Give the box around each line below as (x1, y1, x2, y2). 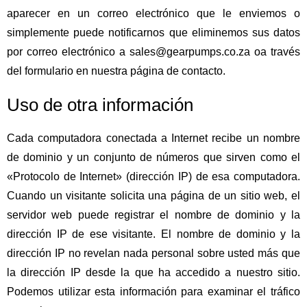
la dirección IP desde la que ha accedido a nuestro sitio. (7, 267, 300, 279)
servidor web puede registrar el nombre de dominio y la (7, 209, 300, 221)
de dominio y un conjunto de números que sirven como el (7, 151, 300, 164)
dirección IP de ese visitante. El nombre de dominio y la (7, 228, 300, 241)
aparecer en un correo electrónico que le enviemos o (7, 7, 300, 19)
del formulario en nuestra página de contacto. (7, 64, 225, 77)
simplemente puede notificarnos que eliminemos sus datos (7, 26, 300, 38)
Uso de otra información (7, 95, 193, 115)
